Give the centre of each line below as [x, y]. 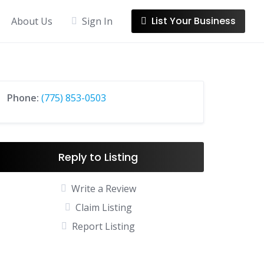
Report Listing [104, 226]
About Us [32, 21]
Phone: [24, 98]
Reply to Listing [98, 157]
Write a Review [103, 189]
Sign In [97, 21]
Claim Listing [103, 207]
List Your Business [194, 21]
